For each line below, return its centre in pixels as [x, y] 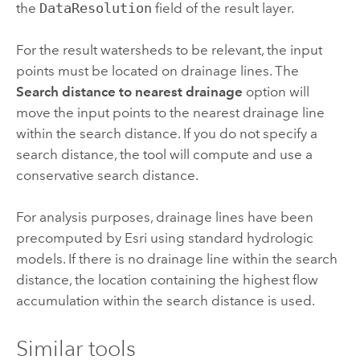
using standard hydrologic [230, 238]
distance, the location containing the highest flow [167, 280]
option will [276, 92]
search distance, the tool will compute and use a [164, 155]
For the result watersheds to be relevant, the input [169, 50]
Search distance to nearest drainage [129, 92]
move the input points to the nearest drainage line [170, 113]
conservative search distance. [107, 176]
